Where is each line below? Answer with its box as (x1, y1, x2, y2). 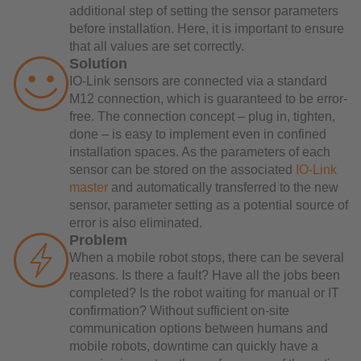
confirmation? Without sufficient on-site (69, 303, 289, 317)
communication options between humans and (69, 321, 328, 335)
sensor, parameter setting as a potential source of (69, 197, 348, 212)
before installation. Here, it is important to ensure (69, 21, 344, 35)
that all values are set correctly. (69, 39, 244, 53)
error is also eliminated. (69, 215, 202, 230)
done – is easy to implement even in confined (69, 127, 326, 141)
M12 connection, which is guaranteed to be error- (69, 91, 347, 106)
